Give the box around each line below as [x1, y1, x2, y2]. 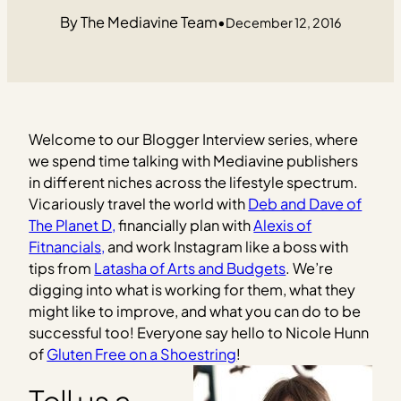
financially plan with [115, 215, 254, 235]
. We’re [286, 258, 334, 277]
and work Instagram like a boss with [105, 236, 349, 256]
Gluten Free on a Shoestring [47, 344, 237, 363]
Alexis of [253, 215, 312, 235]
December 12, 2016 [225, 13, 342, 30]
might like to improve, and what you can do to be [29, 301, 362, 320]
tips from [29, 258, 95, 277]
